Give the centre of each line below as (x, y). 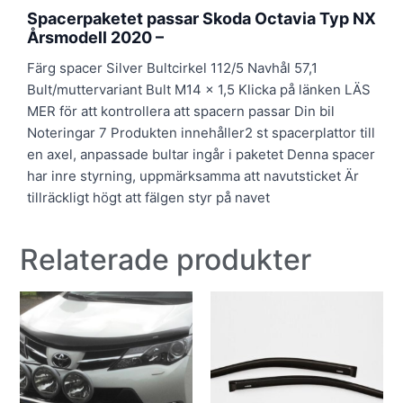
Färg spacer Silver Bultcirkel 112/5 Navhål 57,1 (172, 67)
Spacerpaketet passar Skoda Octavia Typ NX (201, 18)
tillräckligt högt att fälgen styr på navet (148, 197)
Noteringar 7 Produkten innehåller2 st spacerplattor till (201, 132)
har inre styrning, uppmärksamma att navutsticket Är (193, 175)
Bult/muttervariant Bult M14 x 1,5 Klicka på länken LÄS (199, 89)
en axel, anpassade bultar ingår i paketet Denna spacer (201, 154)
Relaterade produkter (166, 259)
